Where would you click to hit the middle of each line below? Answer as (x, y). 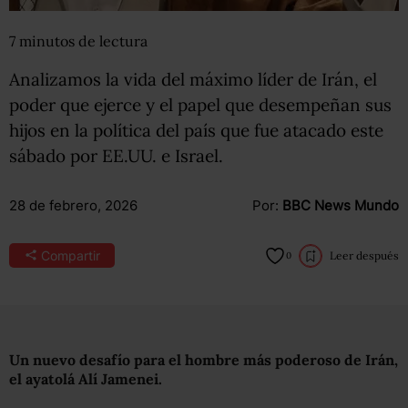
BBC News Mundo (340, 205)
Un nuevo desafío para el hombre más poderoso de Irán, (204, 359)
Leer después (364, 255)
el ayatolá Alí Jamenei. (86, 378)
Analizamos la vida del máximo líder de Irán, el (193, 79)
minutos (49, 41)
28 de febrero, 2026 (73, 205)
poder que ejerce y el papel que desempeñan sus (200, 104)
